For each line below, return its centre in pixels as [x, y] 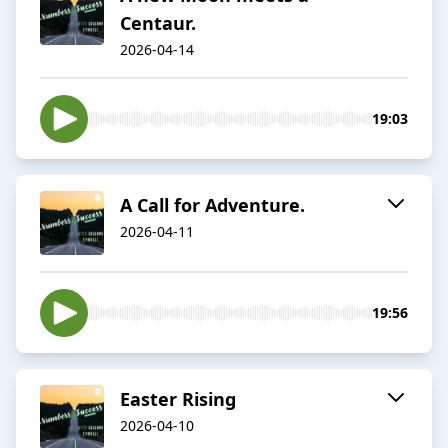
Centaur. [158, 23]
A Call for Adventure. [212, 205]
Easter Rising [178, 399]
